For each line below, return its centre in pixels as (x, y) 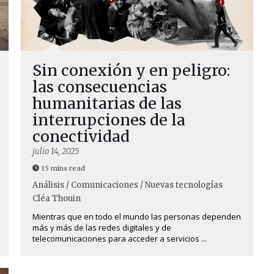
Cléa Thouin (57, 198)
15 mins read (63, 168)
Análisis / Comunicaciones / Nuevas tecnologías (128, 185)
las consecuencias (100, 87)
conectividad (81, 136)
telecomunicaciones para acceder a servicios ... (120, 239)
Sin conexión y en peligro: (131, 70)
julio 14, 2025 (56, 151)
